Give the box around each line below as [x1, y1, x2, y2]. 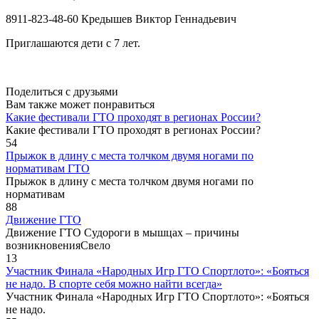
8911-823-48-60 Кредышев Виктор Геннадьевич [6, 12, 236, 25]
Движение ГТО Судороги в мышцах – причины [6, 226, 239, 239]
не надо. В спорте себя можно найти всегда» [6, 277, 222, 290]
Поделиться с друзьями [6, 85, 118, 98]
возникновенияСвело [6, 239, 110, 251]
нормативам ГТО [6, 162, 90, 174]
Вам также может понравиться [6, 98, 155, 110]
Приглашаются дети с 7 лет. [6, 36, 140, 49]
